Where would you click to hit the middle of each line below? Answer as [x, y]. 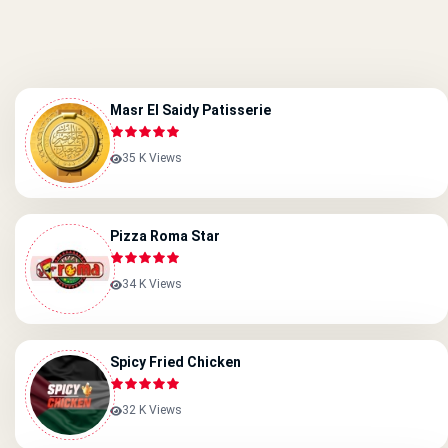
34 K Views [152, 284]
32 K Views [152, 410]
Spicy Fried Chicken [175, 362]
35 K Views [152, 158]
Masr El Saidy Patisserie [190, 110]
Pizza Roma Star [165, 236]
